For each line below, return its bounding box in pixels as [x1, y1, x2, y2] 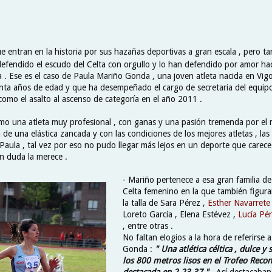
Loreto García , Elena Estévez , [123, 209, 238, 219]
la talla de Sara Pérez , [123, 197, 208, 208]
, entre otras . [123, 220, 173, 231]
